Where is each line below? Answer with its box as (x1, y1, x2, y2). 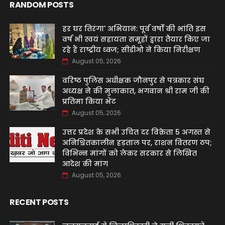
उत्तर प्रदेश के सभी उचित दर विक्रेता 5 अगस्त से (62, 127, 210, 137)
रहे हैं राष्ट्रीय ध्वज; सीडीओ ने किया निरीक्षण (62, 45, 200, 55)
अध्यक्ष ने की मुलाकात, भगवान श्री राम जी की (62, 86, 209, 96)
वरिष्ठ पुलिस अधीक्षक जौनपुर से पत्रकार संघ (62, 75, 204, 85)
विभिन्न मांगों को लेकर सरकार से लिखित (62, 148, 197, 158)
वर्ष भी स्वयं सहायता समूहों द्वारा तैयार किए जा (62, 34, 210, 44)
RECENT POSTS (9, 196, 69, 208)
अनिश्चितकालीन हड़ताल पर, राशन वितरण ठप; (62, 138, 212, 148)
